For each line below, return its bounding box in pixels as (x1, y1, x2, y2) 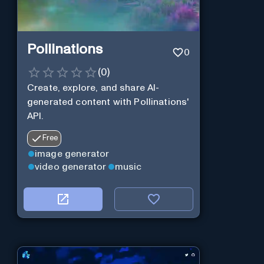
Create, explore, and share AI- (27, 82, 160, 93)
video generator (34, 161, 107, 171)
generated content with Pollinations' (27, 97, 189, 107)
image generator (34, 148, 110, 159)
